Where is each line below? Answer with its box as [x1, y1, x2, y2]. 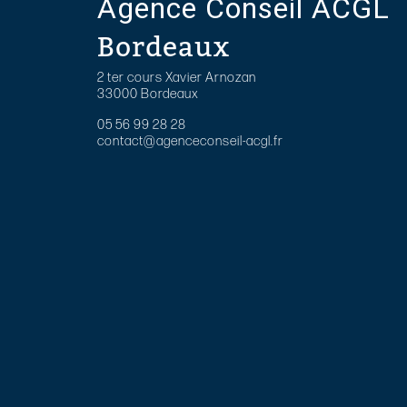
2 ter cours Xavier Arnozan [97, 69, 256, 85]
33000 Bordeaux [97, 85, 199, 102]
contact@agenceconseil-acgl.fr [97, 133, 283, 149]
